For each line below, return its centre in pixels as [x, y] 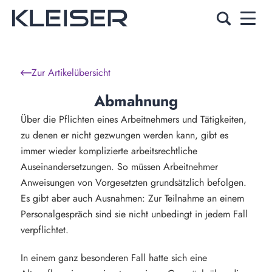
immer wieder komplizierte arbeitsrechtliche [109, 151]
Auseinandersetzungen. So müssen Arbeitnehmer [119, 167]
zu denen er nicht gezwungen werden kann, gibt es [124, 135]
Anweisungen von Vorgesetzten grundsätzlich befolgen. [133, 182]
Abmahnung [136, 101]
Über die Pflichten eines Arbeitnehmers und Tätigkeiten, [133, 119]
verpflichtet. [44, 230]
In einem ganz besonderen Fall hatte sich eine [114, 258]
